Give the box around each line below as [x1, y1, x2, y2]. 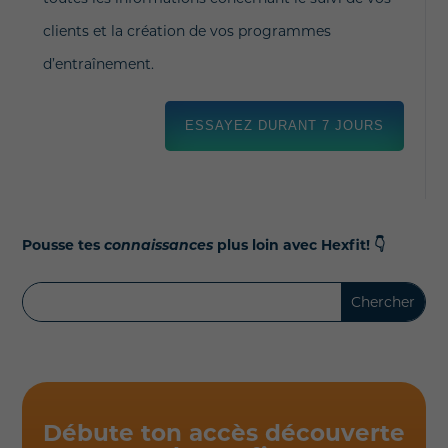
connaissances [104, 235, 214, 254]
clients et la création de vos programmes [42, 21, 331, 40]
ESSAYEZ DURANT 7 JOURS [185, 117, 385, 133]
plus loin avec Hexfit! [213, 235, 375, 254]
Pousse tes [22, 235, 105, 254]
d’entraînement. [42, 54, 154, 73]
